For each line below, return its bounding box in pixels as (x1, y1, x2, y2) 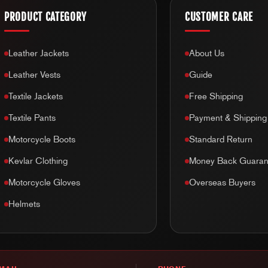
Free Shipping (188, 91, 243, 102)
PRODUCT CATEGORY (4, 11, 87, 24)
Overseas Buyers (188, 177, 255, 188)
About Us (188, 48, 224, 59)
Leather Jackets (8, 48, 69, 59)
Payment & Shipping (188, 112, 267, 124)
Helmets (8, 199, 40, 210)
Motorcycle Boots (8, 134, 75, 145)
